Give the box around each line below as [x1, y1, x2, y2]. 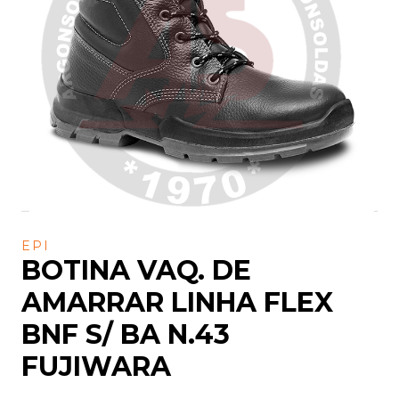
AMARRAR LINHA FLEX [21, 285, 333, 319]
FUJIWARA [21, 349, 171, 383]
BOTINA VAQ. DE [21, 253, 251, 287]
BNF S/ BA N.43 [21, 317, 230, 351]
